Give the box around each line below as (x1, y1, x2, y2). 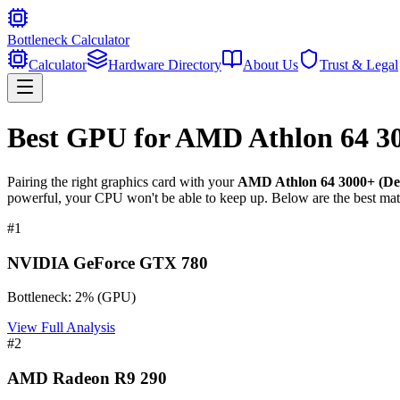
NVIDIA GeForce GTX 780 (7, 253, 208, 272)
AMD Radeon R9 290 (7, 369, 167, 388)
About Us (243, 57, 298, 72)
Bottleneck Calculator (7, 32, 129, 47)
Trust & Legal (320, 57, 398, 72)
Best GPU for (7, 121, 175, 154)
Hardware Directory (108, 57, 221, 72)
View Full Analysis (7, 320, 115, 336)
